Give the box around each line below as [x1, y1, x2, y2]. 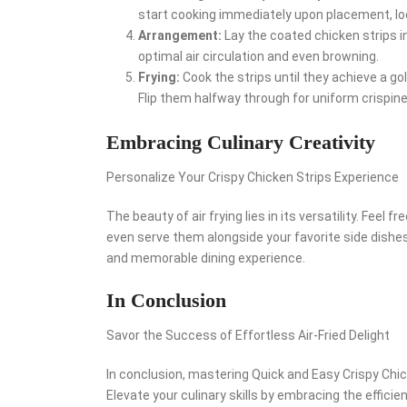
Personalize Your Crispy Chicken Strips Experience [106, 169, 399, 184]
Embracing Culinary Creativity [106, 130, 375, 154]
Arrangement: [138, 27, 222, 43]
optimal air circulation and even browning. [138, 48, 379, 64]
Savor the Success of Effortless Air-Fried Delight [106, 327, 390, 342]
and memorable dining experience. [106, 250, 305, 265]
